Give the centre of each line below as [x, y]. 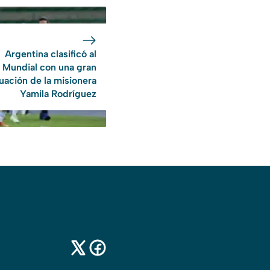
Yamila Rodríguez [58, 94]
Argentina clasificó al [51, 54]
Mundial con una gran [49, 67]
